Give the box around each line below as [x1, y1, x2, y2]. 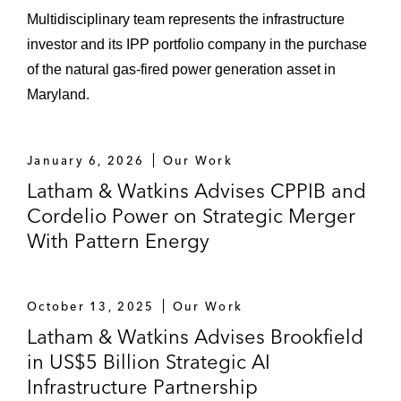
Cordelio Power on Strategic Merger [27, 203, 355, 228]
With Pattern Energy [27, 228, 209, 253]
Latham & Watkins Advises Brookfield [27, 324, 363, 349]
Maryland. [27, 87, 90, 102]
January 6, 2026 [27, 153, 145, 167]
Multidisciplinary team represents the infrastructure [27, 12, 345, 27]
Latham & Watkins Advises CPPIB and [27, 178, 366, 203]
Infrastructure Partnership [27, 374, 258, 399]
